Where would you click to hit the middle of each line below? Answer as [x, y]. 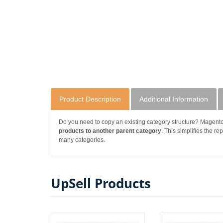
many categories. [82, 140]
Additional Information [174, 99]
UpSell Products [101, 183]
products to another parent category [110, 131]
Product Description [90, 99]
